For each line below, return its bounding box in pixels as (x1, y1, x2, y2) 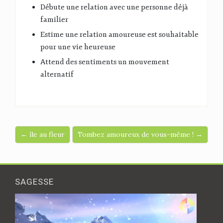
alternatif (40, 70, 74, 79)
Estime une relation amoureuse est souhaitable (40, 30, 199, 39)
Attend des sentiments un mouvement (40, 57, 169, 67)
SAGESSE (15, 177, 54, 187)
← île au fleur (20, 130, 65, 139)
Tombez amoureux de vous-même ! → (78, 130, 203, 139)
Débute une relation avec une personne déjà (40, 2, 188, 12)
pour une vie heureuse (40, 42, 115, 52)
